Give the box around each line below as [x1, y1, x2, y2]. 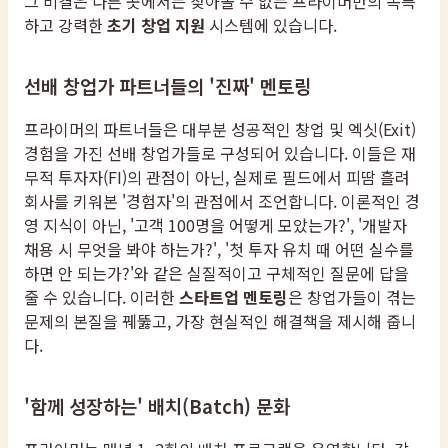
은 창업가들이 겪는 [288, 284, 416, 309]
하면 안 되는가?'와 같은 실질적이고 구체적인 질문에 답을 [24, 260, 409, 285]
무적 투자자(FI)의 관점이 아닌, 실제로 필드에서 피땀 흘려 [24, 164, 410, 189]
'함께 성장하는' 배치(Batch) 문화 [24, 392, 290, 420]
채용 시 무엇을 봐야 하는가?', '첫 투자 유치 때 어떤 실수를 [24, 236, 414, 261]
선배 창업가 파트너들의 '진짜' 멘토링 [24, 71, 311, 99]
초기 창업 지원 [107, 12, 205, 37]
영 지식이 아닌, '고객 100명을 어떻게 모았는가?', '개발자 [24, 212, 407, 237]
